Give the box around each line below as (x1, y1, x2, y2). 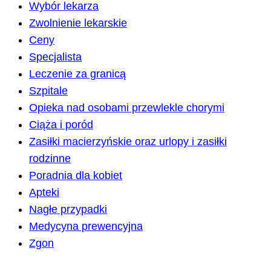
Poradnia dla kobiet (29, 169, 122, 182)
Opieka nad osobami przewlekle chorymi (29, 102, 224, 114)
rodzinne (29, 152, 71, 165)
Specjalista (29, 51, 82, 64)
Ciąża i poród (29, 119, 93, 131)
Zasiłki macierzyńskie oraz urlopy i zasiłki (29, 135, 227, 148)
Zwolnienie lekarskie (29, 17, 127, 30)
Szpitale (29, 85, 68, 97)
